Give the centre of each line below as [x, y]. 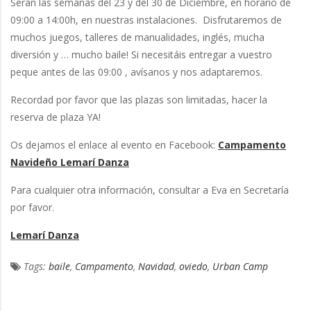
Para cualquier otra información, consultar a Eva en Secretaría [150, 190]
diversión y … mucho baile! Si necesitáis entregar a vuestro [141, 55]
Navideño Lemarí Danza [70, 162]
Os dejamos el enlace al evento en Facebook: [114, 145]
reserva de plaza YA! [56, 117]
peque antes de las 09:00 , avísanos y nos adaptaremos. [136, 72]
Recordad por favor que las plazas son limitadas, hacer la [139, 100]
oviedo [193, 267]
